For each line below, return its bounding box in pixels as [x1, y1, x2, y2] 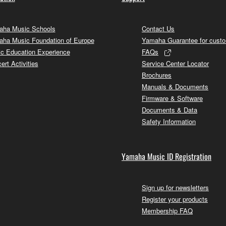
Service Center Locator [142, 58, 209, 68]
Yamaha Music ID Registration [122, 150, 211, 162]
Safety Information [142, 116, 196, 126]
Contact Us [142, 23, 175, 33]
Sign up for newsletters [142, 182, 209, 192]
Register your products [142, 194, 208, 204]
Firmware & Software [142, 93, 203, 103]
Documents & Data [142, 104, 197, 115]
